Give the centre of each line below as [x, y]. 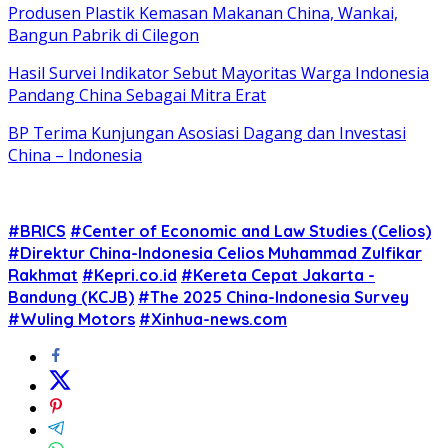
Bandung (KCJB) [71, 296]
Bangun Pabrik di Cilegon [103, 34]
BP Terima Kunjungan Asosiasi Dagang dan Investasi [207, 132]
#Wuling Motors [71, 318]
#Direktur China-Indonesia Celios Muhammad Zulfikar [215, 252]
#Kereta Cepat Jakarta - [278, 274]
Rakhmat [43, 274]
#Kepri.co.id [129, 274]
